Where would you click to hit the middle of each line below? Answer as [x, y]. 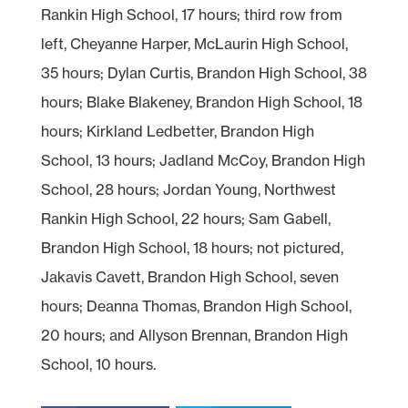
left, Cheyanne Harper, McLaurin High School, [194, 43]
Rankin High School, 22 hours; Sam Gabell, [185, 218]
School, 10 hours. [98, 364]
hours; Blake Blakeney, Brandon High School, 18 [201, 102]
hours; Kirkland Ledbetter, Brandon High [177, 131]
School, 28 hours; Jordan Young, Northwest [188, 189]
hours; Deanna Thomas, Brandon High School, [196, 306]
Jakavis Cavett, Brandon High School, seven [189, 276]
